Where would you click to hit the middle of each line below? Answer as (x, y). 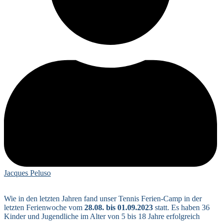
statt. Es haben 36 (182, 207)
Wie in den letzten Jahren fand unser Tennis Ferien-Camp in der (103, 198)
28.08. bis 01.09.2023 (119, 207)
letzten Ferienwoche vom (44, 207)
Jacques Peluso (27, 173)
